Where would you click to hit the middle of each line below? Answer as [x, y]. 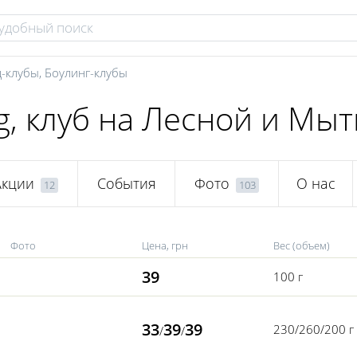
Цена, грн [165, 245]
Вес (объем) [302, 245]
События [126, 184]
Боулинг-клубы [86, 73]
